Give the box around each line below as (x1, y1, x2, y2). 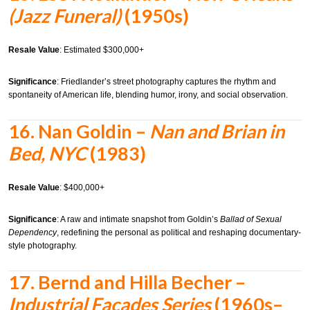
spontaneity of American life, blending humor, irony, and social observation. (8, 89, 288, 100)
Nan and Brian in (149, 119, 284, 143)
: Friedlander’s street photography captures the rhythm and (57, 76, 276, 86)
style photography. (8, 240, 77, 250)
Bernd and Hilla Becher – (38, 270, 246, 293)
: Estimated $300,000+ (60, 45, 144, 55)
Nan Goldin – (38, 119, 149, 143)
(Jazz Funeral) (8, 3, 121, 27)
